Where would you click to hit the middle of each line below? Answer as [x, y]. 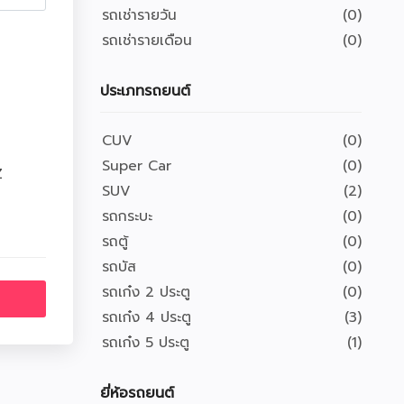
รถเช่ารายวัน [139, 15]
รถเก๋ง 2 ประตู [146, 292]
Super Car [137, 166]
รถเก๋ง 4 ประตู [147, 317]
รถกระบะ [127, 216]
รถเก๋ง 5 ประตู [146, 343]
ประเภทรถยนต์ [145, 91]
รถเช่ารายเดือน [147, 41]
